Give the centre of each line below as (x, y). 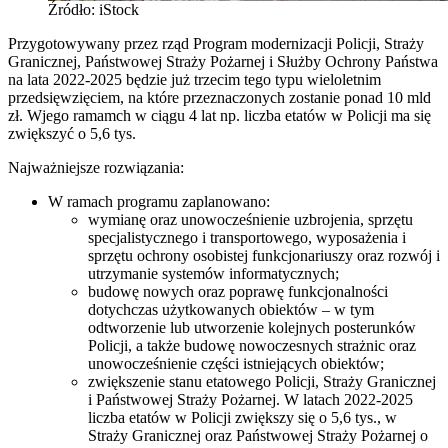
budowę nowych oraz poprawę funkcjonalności (238, 291)
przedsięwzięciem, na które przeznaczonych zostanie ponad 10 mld (219, 97)
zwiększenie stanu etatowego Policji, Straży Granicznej (262, 381)
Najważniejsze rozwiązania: (96, 167)
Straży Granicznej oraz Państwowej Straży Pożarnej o (258, 435)
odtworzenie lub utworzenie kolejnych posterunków (252, 327)
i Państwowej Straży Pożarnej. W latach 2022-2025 (250, 399)
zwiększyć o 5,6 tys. (72, 133)
